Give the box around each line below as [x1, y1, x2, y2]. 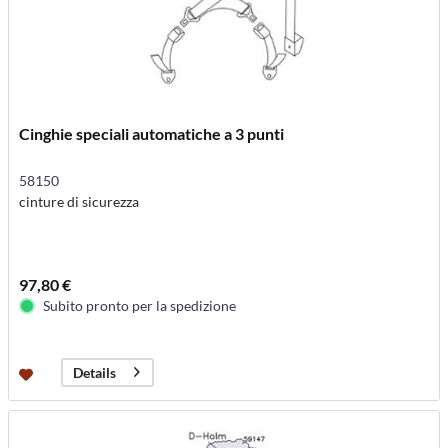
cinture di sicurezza [19, 192, 140, 210]
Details [73, 363, 117, 381]
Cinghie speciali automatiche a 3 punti [19, 123, 285, 143]
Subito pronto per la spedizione [43, 296, 237, 314]
